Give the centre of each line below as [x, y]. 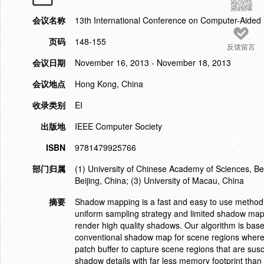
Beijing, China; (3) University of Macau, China [159, 180]
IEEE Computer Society [118, 126]
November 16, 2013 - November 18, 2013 [153, 62]
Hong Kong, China [109, 84]
